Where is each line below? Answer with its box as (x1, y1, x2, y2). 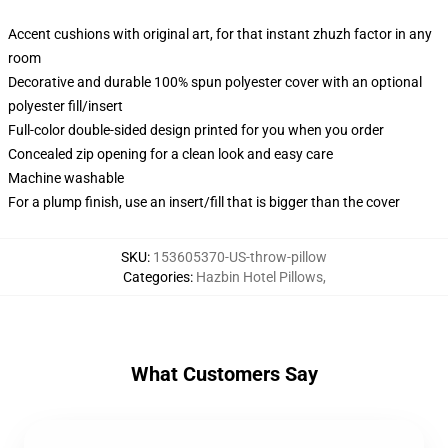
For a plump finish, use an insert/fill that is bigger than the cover (8, 194, 400, 210)
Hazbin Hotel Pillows (195, 269, 323, 285)
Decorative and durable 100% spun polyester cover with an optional (8, 74, 422, 90)
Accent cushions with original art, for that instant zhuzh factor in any (8, 26, 432, 42)
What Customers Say (130, 362, 318, 386)
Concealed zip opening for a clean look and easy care (8, 146, 333, 162)
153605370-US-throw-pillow (153, 249, 327, 265)
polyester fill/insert (8, 98, 123, 114)
